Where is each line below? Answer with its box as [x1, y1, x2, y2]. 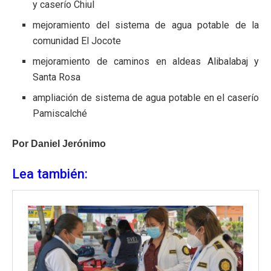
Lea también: [12, 166, 88, 181]
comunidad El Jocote [33, 35, 122, 47]
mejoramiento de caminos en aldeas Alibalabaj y [33, 56, 259, 68]
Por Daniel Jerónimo [12, 139, 106, 149]
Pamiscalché [33, 108, 88, 120]
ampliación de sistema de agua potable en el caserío [33, 92, 259, 104]
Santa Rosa [33, 71, 81, 83]
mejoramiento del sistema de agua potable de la [33, 19, 259, 31]
